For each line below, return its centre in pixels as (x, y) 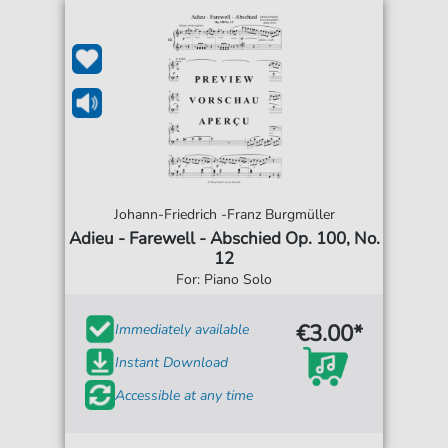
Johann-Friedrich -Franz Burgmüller (224, 215)
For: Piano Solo (224, 280)
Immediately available (182, 329)
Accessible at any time (184, 395)
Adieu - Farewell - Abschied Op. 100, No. (224, 239)
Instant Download (172, 362)
